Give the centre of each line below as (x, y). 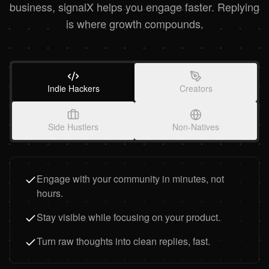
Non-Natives (196, 126)
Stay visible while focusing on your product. (128, 217)
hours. (50, 193)
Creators (196, 88)
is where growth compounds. (134, 23)
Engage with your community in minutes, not (130, 178)
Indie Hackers (73, 88)
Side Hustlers (73, 126)
